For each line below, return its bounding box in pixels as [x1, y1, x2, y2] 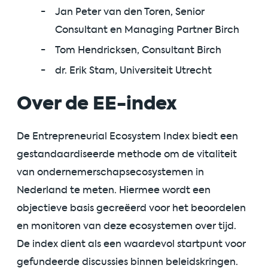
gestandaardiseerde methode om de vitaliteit [17, 148, 237, 161]
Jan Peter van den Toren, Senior [55, 5, 205, 18]
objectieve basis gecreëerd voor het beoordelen [17, 202, 246, 215]
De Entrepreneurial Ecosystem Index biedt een [17, 130, 238, 143]
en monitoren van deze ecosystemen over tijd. [17, 220, 236, 233]
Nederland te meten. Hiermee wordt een [17, 184, 211, 197]
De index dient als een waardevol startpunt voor [17, 237, 246, 251]
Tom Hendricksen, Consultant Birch [55, 43, 221, 56]
